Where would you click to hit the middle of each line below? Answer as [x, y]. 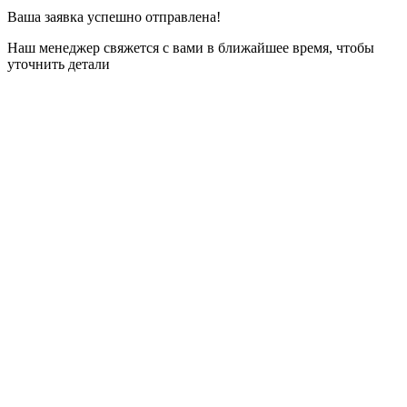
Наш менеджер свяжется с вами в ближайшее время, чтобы [191, 47]
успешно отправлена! [154, 16]
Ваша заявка [47, 16]
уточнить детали [59, 64]
